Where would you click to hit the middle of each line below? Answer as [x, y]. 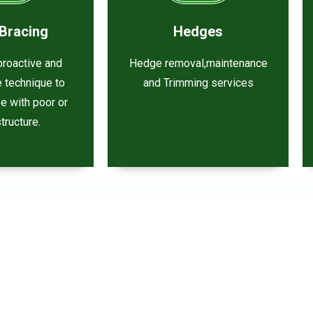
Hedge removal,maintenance [198, 63]
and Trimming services [198, 82]
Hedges [198, 31]
